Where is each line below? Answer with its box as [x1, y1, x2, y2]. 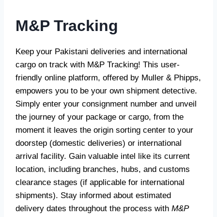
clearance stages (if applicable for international [15, 178, 185, 187]
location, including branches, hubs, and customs [15, 165, 190, 174]
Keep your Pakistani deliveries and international [15, 47, 187, 56]
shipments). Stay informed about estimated [15, 191, 171, 200]
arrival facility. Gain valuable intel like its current [15, 152, 190, 161]
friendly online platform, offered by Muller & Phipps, [15, 73, 201, 82]
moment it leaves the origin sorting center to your [15, 125, 193, 135]
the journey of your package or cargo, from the [15, 112, 184, 122]
